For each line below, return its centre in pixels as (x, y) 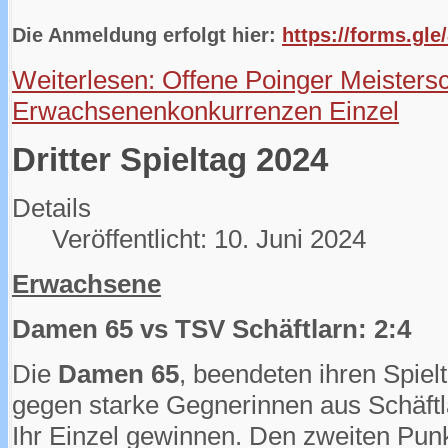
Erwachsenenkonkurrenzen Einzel (205, 111)
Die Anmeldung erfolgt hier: (147, 35)
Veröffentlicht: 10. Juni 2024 (209, 238)
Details (51, 207)
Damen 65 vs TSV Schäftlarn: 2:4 (211, 328)
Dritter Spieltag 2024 (170, 159)
